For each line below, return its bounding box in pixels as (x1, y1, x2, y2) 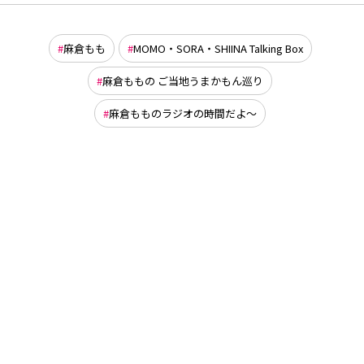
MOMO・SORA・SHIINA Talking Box (132, 40, 303, 56)
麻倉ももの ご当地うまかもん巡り (102, 72, 263, 89)
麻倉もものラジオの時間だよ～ (109, 105, 257, 121)
